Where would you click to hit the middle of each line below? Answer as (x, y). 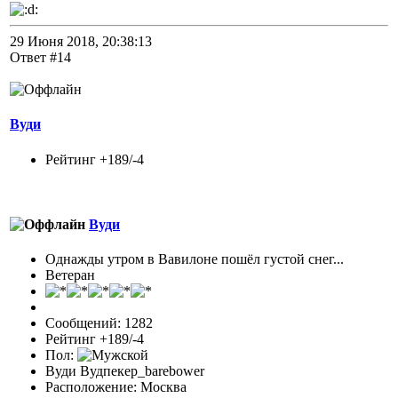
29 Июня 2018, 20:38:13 (81, 42)
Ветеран (70, 275)
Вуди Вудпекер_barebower (125, 371)
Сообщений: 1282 (99, 323)
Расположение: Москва (116, 387)
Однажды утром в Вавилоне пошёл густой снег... (195, 259)
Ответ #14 (40, 58)
